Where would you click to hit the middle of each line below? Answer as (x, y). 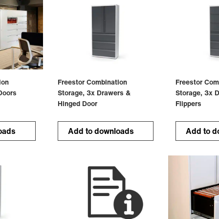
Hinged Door (77, 103)
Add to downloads (101, 131)
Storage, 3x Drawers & (94, 92)
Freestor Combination (92, 82)
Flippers (189, 103)
